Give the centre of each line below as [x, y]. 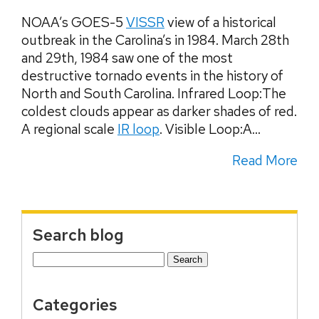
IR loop [138, 129]
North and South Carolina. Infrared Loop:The [154, 93]
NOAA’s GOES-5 [74, 22]
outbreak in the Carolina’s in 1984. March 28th [155, 40]
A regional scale [69, 129]
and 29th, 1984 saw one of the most [127, 58]
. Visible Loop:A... [210, 129]
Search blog [78, 235]
